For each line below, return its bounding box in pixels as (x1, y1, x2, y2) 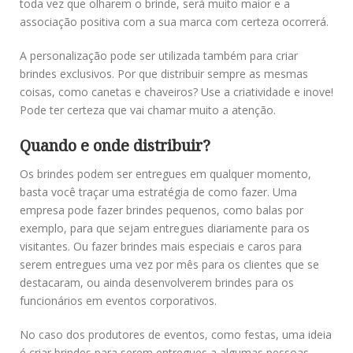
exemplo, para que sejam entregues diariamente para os (20, 220, 310, 236)
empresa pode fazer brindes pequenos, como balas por (20, 202, 303, 217)
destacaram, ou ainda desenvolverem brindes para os (20, 274, 294, 290)
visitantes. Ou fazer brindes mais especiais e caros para (20, 238, 302, 254)
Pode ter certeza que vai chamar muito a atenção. (20, 102, 276, 117)
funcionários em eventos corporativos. (20, 292, 217, 308)
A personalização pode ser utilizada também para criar (20, 47, 298, 63)
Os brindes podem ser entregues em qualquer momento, (20, 165, 311, 181)
